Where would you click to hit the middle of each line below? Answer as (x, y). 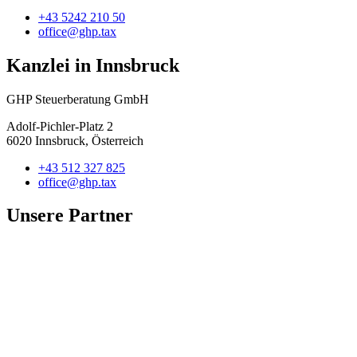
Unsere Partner (70, 216)
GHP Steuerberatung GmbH (78, 99)
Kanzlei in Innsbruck (93, 65)
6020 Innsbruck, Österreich (75, 140)
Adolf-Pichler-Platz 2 (60, 126)
